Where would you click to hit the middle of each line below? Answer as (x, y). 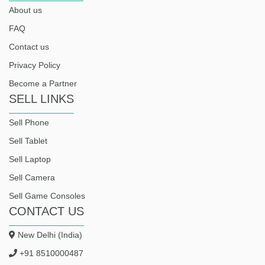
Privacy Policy (35, 65)
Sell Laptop (30, 159)
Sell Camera (32, 178)
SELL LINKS (41, 99)
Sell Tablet (28, 141)
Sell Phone (29, 123)
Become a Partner (43, 84)
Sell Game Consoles (47, 196)
